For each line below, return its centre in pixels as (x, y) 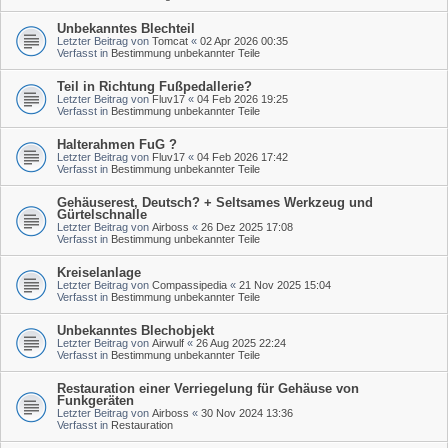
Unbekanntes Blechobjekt (135, 330)
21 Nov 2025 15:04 (285, 284)
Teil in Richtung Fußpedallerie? (154, 86)
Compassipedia (189, 284)
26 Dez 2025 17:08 (247, 226)
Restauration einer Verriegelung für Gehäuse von (208, 388)
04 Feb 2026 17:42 (242, 156)
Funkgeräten (95, 400)
